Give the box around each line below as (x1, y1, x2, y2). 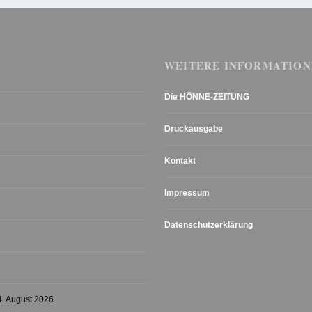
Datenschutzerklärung (164, 220, 253, 231)
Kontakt (164, 156, 196, 166)
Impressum (164, 188, 210, 198)
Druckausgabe (164, 124, 223, 134)
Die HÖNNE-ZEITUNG (164, 92, 249, 102)
